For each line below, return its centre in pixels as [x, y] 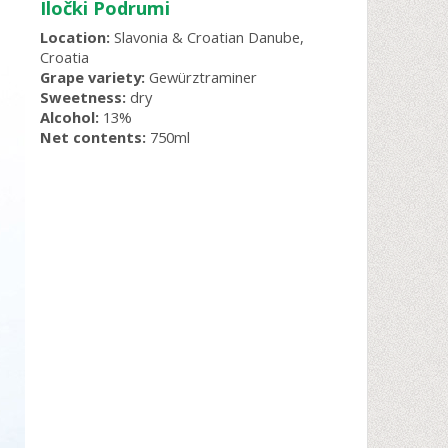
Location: [74, 37]
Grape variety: [92, 77]
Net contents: [92, 137]
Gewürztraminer [200, 77]
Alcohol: [69, 117]
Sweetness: [82, 97]
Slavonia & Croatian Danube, [206, 37]
